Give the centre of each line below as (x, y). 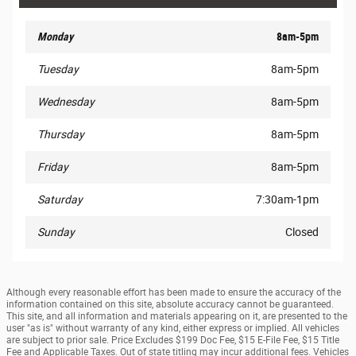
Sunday (56, 232)
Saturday (60, 200)
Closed (302, 232)
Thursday (61, 135)
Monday (55, 37)
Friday (53, 167)
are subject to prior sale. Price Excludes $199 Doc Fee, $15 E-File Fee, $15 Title (173, 341)
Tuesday (58, 70)
